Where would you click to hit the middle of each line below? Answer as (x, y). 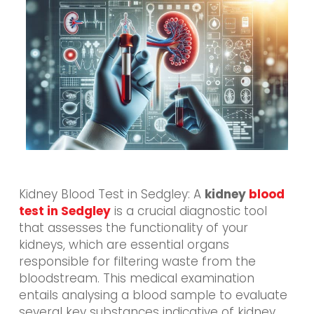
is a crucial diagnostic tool (189, 211)
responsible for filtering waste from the (137, 261)
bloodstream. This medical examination (136, 278)
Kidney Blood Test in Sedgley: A (111, 194)
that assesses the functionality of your (133, 227)
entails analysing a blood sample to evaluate (153, 295)
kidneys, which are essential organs (124, 244)
